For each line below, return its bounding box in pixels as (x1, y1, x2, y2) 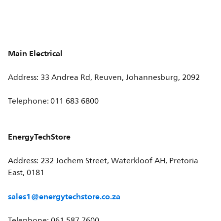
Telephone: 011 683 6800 (8, 95, 99, 108)
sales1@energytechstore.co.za (8, 189, 121, 203)
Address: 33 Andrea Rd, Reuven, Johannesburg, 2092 (8, 71, 200, 84)
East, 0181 (8, 166, 45, 179)
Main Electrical (8, 46, 63, 60)
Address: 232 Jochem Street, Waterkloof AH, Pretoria (8, 154, 199, 167)
